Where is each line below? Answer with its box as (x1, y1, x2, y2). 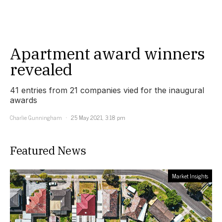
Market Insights (172, 171, 208, 181)
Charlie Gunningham (10, 112, 62, 123)
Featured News (10, 143, 86, 158)
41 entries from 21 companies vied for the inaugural (10, 85, 204, 96)
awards (10, 95, 37, 106)
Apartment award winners (10, 43, 205, 64)
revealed (10, 59, 72, 80)
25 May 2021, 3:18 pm (71, 112, 125, 123)
